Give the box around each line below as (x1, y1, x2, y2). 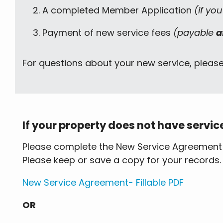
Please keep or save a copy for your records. (22, 154, 221, 167)
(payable (173, 26, 216, 39)
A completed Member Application (42, 4, 194, 17)
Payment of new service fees (42, 26, 173, 39)
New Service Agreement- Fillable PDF (22, 176, 184, 189)
